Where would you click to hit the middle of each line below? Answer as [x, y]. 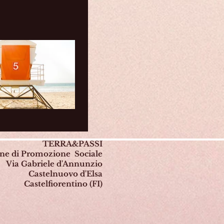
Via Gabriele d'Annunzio [54, 164]
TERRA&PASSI [72, 144]
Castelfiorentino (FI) [63, 184]
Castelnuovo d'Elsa [65, 174]
